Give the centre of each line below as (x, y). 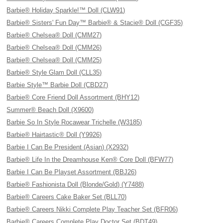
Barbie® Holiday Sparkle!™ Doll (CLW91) (66, 10)
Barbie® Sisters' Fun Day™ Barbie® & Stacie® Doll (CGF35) (95, 23)
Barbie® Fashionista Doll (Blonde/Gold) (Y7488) (75, 184)
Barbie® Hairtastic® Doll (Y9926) (54, 135)
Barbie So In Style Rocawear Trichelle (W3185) (74, 122)
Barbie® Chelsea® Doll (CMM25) (54, 60)
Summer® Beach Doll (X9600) (50, 110)
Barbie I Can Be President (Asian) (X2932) (68, 147)
